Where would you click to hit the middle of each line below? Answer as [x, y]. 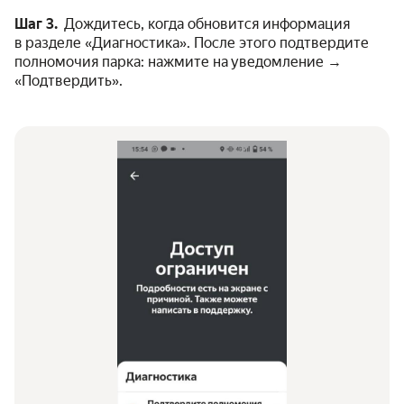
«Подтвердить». [69, 81]
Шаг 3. [36, 24]
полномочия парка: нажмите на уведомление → [178, 62]
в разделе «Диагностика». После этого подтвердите [192, 43]
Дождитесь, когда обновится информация [204, 24]
